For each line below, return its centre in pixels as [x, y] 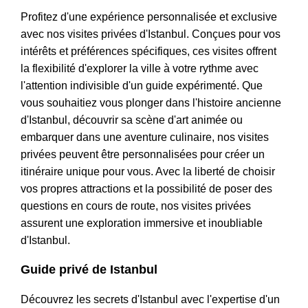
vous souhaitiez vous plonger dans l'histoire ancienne [151, 103]
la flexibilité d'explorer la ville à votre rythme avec [140, 69]
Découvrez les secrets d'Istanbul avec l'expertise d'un [150, 300]
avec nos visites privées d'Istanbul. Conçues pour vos [151, 34]
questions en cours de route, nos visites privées [136, 206]
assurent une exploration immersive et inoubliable [142, 223]
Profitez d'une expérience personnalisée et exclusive [149, 17]
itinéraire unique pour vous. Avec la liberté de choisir [148, 172]
